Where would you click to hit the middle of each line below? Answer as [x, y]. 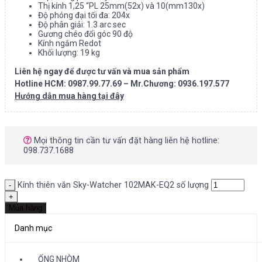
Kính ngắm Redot [70, 43]
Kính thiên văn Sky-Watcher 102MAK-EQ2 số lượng [113, 185]
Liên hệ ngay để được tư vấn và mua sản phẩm [102, 71]
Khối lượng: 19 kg [69, 52]
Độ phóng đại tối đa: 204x [84, 15]
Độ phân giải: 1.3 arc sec [82, 24]
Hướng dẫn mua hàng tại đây [69, 96]
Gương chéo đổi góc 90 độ [85, 34]
